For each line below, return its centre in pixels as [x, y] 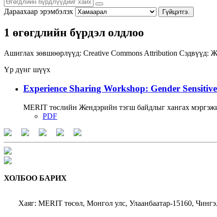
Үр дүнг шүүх [27, 70]
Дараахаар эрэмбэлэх [39, 11]
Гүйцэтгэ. [176, 12]
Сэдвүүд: [194, 53]
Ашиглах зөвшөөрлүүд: [43, 53]
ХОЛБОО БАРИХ [35, 178]
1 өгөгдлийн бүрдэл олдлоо [74, 33]
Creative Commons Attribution [131, 53]
